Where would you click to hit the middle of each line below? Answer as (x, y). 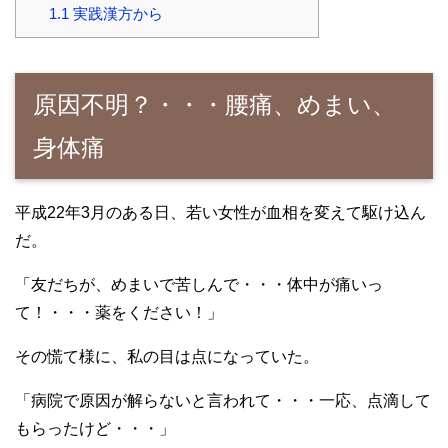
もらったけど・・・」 (95, 429)
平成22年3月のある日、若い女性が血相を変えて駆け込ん (220, 213)
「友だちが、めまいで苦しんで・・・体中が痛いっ (199, 285)
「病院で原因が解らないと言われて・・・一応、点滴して (223, 401)
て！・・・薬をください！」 (119, 313)
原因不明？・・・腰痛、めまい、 (214, 105)
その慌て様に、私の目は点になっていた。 (167, 357)
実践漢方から (115, 14)
